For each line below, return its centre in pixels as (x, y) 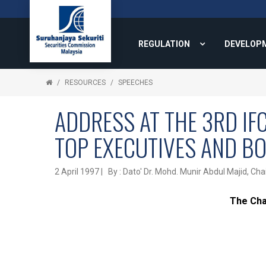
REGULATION (164, 44)
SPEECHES (135, 83)
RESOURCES (85, 83)
